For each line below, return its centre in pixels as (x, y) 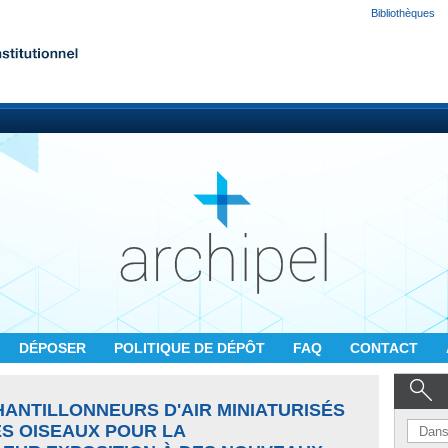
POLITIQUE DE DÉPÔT (191, 348)
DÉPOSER (54, 348)
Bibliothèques (403, 13)
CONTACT (386, 348)
